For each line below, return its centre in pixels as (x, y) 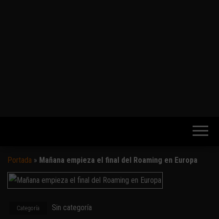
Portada (20, 160)
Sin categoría (72, 207)
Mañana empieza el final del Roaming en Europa (118, 160)
